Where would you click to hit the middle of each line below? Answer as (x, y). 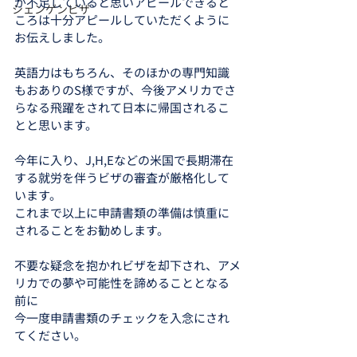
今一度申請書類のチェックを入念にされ (122, 318)
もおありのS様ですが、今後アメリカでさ (125, 90)
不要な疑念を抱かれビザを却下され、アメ (127, 265)
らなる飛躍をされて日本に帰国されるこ (122, 107)
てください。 (50, 335)
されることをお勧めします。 (92, 230)
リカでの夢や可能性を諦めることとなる (122, 282)
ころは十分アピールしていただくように (122, 20)
